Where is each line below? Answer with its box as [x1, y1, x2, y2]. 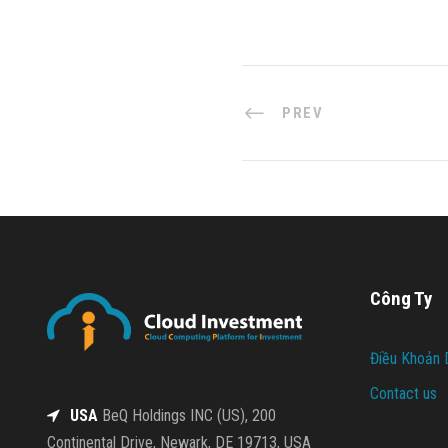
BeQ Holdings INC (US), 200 [98, 406, 276, 426]
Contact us [369, 383, 437, 403]
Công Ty [369, 286, 432, 310]
